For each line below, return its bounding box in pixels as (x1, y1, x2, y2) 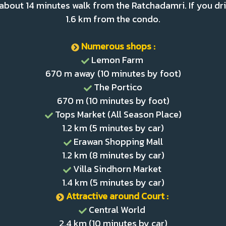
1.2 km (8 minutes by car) (62, 148, 164, 162)
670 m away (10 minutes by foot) (45, 67, 181, 80)
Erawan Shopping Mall (71, 135, 163, 148)
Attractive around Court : (66, 189, 171, 203)
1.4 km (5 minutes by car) (62, 176, 164, 189)
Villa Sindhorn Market (71, 162, 163, 176)
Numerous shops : (81, 39, 155, 53)
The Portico (92, 80, 144, 94)
